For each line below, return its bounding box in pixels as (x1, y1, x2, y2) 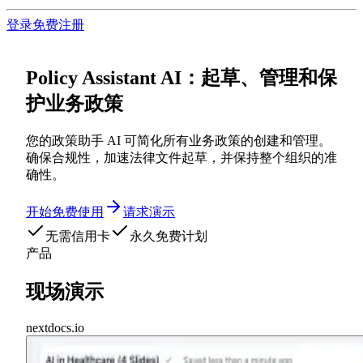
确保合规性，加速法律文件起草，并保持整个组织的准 (26, 150, 337, 164)
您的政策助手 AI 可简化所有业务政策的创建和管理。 (26, 133, 331, 147)
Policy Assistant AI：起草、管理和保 (26, 66, 337, 88)
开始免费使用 (26, 204, 104, 219)
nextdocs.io (26, 320, 84, 335)
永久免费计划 (130, 228, 207, 243)
